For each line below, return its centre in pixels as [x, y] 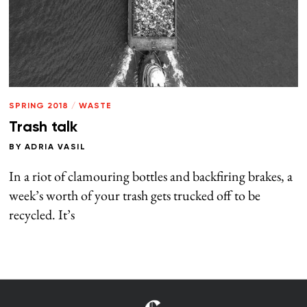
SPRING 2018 [39, 107]
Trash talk [44, 128]
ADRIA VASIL [55, 148]
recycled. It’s [42, 215]
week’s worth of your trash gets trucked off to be [135, 196]
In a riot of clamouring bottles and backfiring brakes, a [151, 176]
